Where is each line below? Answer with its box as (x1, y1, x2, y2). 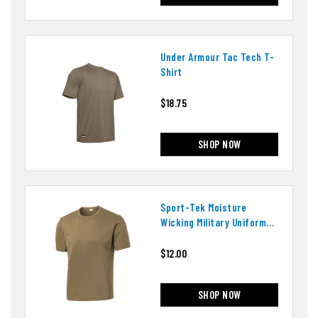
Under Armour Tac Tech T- (160, 50, 274, 63)
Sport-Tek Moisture (160, 200, 246, 214)
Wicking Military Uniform (160, 215, 266, 229)
